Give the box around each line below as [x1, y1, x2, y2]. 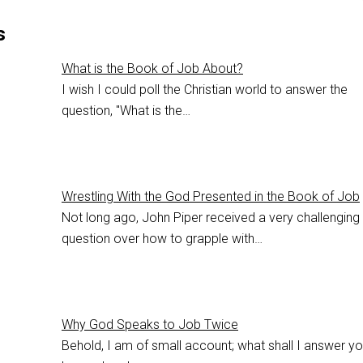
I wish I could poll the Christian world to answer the [62, 82, 348, 98]
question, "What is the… [62, 103, 190, 119]
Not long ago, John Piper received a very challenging [62, 210, 360, 226]
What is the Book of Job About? [62, 61, 243, 77]
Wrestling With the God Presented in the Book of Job [62, 189, 360, 205]
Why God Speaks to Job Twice [62, 317, 238, 333]
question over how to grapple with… [62, 231, 263, 247]
